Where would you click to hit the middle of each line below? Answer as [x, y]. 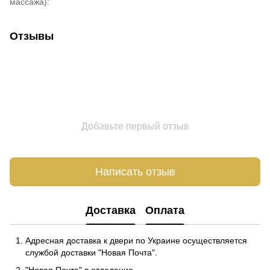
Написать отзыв [135, 171]
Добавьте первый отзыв [135, 127]
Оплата [165, 210]
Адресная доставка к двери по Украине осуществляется [136, 241]
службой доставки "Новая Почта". [91, 253]
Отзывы [32, 36]
